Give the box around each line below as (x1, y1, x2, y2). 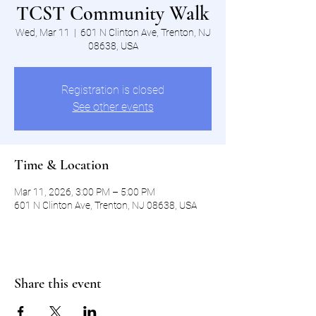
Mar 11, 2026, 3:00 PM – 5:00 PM (14, 186, 155, 197)
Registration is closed (61, 83, 164, 97)
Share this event (14, 275, 102, 292)
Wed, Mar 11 (15, 27, 70, 38)
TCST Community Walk (16, 1, 209, 25)
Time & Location (14, 157, 109, 174)
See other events (72, 100, 154, 114)
